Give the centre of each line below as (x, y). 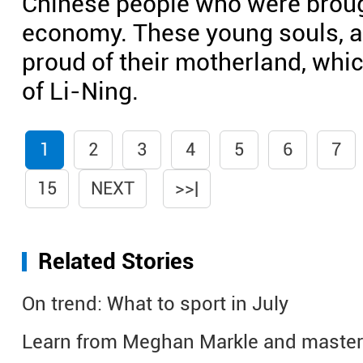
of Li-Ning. (80, 91)
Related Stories (116, 261)
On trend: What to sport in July (155, 304)
